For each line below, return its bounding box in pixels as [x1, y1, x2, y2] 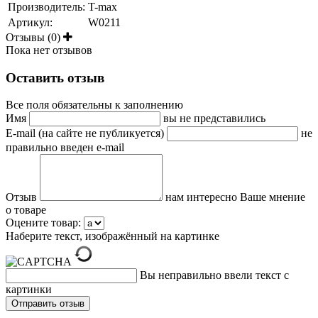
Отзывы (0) [6, 31, 63, 43]
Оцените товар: [6, 216, 81, 229]
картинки [6, 283, 52, 296]
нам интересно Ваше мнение [165, 191, 305, 204]
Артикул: [8, 16, 53, 28]
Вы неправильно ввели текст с [140, 269, 289, 282]
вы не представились [163, 112, 265, 125]
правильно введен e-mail [6, 141, 124, 154]
